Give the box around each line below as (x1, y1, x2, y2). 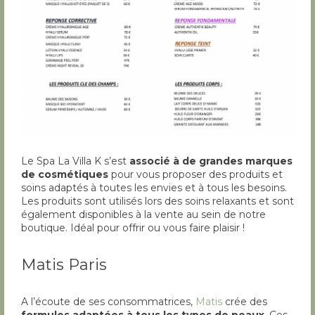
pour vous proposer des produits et (108, 168, 283, 181)
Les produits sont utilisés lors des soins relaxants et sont (21, 195, 294, 208)
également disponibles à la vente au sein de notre (21, 208, 266, 221)
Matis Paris (21, 255, 107, 275)
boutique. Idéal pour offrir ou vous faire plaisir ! (21, 221, 245, 235)
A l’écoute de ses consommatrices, (21, 295, 195, 309)
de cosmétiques (21, 168, 108, 181)
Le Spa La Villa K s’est (21, 155, 129, 168)
